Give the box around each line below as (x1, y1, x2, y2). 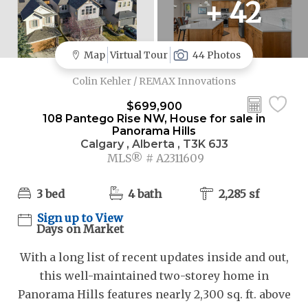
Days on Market (36, 222, 124, 236)
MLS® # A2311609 (104, 151, 204, 166)
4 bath (127, 187, 162, 201)
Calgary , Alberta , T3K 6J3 (80, 137, 228, 151)
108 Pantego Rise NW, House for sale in (43, 112, 265, 126)
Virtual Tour (110, 49, 168, 62)
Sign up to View (37, 211, 123, 225)
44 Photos (192, 49, 241, 62)
